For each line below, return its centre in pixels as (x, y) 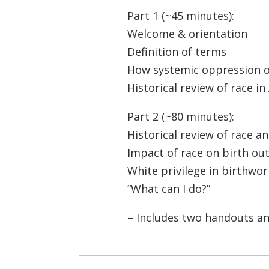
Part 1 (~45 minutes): (181, 16)
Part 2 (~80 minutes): (181, 117)
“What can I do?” (169, 189)
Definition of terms (177, 52)
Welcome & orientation (187, 34)
